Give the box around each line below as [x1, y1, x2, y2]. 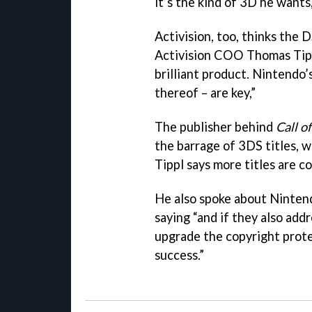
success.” [155, 247, 204, 263]
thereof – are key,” [155, 84, 256, 100]
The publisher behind [155, 118, 276, 134]
